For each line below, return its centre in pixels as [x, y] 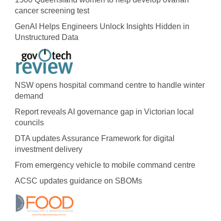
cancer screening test [52, 10]
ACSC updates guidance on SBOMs [78, 181]
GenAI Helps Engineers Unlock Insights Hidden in [102, 26]
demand [29, 96]
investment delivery [49, 149]
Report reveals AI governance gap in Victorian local [104, 111]
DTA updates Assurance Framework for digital [95, 138]
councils [29, 122]
